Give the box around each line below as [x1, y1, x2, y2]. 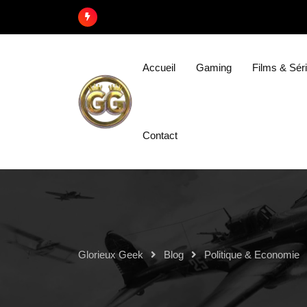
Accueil [143, 62, 176, 73]
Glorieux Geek [78, 249, 143, 261]
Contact [143, 130, 178, 142]
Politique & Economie [204, 249, 299, 261]
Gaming [196, 62, 232, 73]
